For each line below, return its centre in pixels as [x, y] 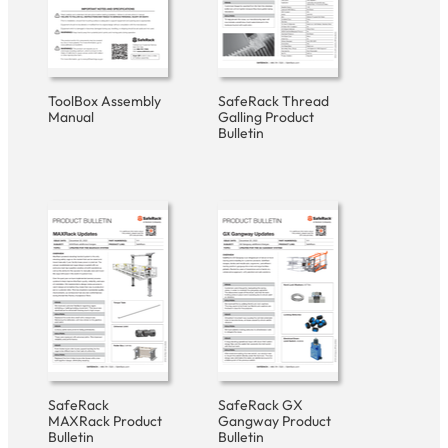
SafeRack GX [260, 404]
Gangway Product [274, 420]
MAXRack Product [105, 420]
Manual [71, 116]
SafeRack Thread [273, 100]
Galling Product [266, 116]
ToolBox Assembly [104, 100]
